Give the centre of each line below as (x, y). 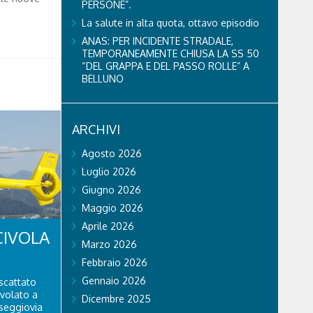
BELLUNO (102, 78)
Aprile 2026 (108, 226)
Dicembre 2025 (116, 298)
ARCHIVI (96, 129)
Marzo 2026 (109, 244)
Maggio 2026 (112, 208)
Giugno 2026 (111, 189)
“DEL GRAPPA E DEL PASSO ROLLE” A (165, 66)
